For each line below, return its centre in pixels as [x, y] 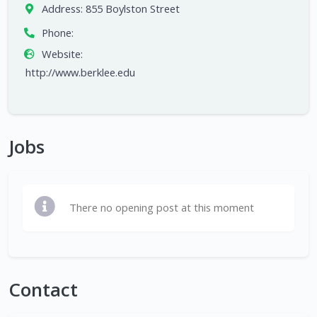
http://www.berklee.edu [80, 73]
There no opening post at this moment [162, 208]
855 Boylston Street [132, 9]
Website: [62, 54]
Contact [43, 290]
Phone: [57, 33]
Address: [62, 9]
